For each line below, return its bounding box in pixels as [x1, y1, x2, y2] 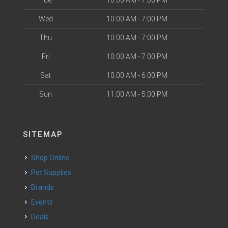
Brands [36, 183, 54, 191]
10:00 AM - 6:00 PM [106, 71, 167, 79]
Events [35, 198, 53, 206]
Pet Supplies [36, 168, 71, 177]
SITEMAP [23, 130, 63, 139]
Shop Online [36, 154, 70, 162]
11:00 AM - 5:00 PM [106, 90, 167, 98]
